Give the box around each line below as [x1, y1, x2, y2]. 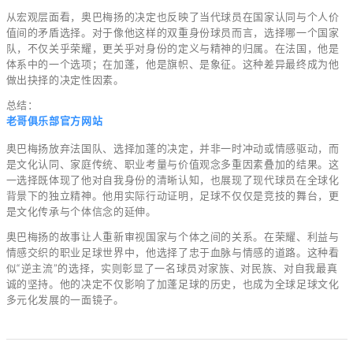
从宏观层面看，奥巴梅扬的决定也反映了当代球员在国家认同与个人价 [6, 9, 340, 23]
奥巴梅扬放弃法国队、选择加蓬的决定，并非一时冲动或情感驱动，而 [6, 141, 340, 154]
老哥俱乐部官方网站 [6, 113, 103, 127]
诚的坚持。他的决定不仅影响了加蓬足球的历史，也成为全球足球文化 [6, 277, 340, 290]
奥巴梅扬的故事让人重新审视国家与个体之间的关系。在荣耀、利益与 [6, 229, 340, 243]
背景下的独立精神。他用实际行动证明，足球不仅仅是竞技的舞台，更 [6, 188, 340, 202]
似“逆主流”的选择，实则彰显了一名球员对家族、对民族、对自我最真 [6, 261, 338, 274]
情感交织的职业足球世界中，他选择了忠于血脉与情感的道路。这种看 [6, 245, 340, 258]
